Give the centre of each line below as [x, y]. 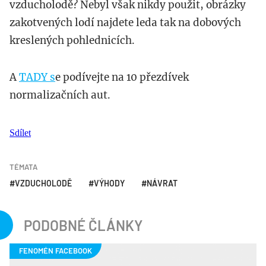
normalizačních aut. [60, 95]
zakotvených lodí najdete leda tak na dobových [125, 23]
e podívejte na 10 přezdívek [122, 77]
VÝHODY [109, 183]
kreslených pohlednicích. [72, 41]
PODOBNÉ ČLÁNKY [83, 226]
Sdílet [20, 133]
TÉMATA [23, 167]
